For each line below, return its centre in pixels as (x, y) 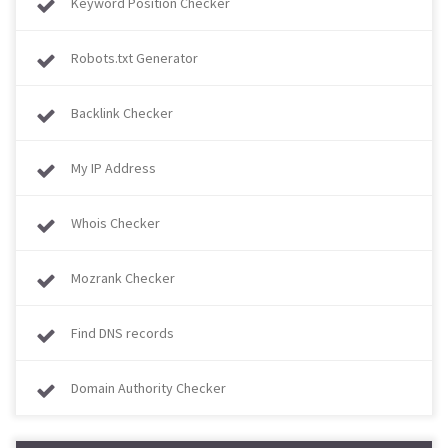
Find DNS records (122, 333)
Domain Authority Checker (148, 388)
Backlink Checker (122, 113)
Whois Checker (115, 223)
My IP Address (113, 168)
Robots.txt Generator (134, 58)
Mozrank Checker (123, 278)
